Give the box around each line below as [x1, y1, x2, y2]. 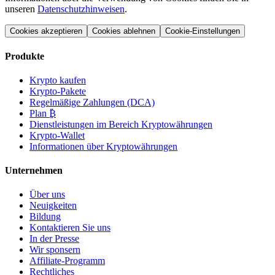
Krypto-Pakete [29, 85, 86, 96]
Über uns [29, 189, 65, 200]
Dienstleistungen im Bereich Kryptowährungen [29, 118, 212, 130]
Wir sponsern [29, 244, 80, 255]
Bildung [29, 211, 61, 222]
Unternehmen [5, 165, 63, 176]
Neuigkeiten [29, 200, 77, 211]
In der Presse [29, 233, 79, 244]
